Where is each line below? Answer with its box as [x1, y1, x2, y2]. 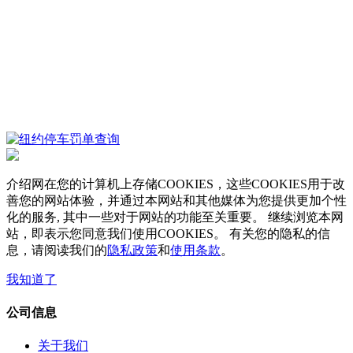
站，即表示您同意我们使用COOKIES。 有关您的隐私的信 [6, 226, 330, 240]
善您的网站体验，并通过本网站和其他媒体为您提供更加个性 [6, 193, 347, 207]
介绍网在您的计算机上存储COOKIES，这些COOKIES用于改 [6, 176, 345, 191]
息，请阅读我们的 [6, 243, 107, 257]
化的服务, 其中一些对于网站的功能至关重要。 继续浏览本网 [6, 210, 344, 224]
